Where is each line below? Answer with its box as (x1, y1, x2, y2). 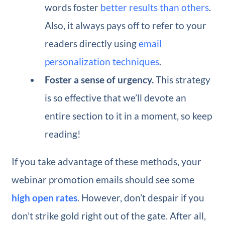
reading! (45, 128, 81, 140)
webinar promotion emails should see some (11, 173, 194, 185)
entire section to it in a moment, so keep (45, 109, 212, 122)
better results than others (100, 1, 209, 13)
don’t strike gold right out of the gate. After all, (11, 209, 206, 221)
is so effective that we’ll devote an (45, 91, 187, 103)
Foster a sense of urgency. (45, 73, 156, 85)
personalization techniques (45, 55, 160, 67)
